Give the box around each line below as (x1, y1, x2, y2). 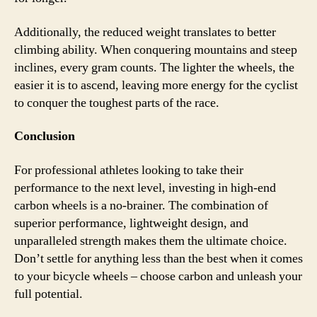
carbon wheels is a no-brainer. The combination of (14, 197, 268, 214)
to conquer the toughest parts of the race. (14, 94, 219, 111)
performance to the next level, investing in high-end (14, 179, 276, 196)
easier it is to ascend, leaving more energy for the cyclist (14, 76, 298, 93)
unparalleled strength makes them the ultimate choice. (14, 232, 287, 249)
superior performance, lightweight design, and (14, 214, 248, 231)
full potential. (14, 285, 83, 302)
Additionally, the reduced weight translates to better (14, 23, 276, 40)
